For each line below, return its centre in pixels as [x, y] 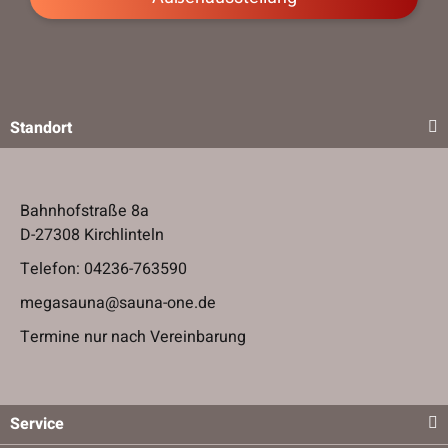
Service [37, 423]
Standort [41, 127]
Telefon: [52, 268]
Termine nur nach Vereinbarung [133, 336]
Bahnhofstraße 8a [84, 210]
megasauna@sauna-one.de [118, 302]
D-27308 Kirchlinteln [92, 234]
